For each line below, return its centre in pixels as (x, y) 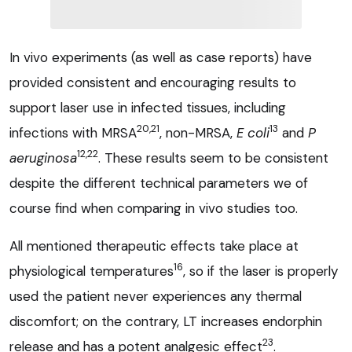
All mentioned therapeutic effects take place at (154, 246)
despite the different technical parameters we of (159, 183)
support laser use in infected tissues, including (148, 107)
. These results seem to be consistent (213, 158)
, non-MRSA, (198, 132)
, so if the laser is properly (260, 271)
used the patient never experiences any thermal (156, 296)
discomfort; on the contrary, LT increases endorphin (166, 321)
